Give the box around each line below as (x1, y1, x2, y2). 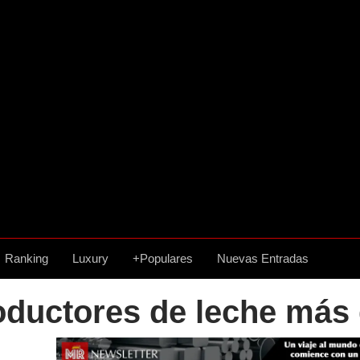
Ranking (5, 252, 48, 265)
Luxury (72, 252, 108, 265)
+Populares (133, 252, 193, 265)
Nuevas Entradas (217, 252, 309, 265)
